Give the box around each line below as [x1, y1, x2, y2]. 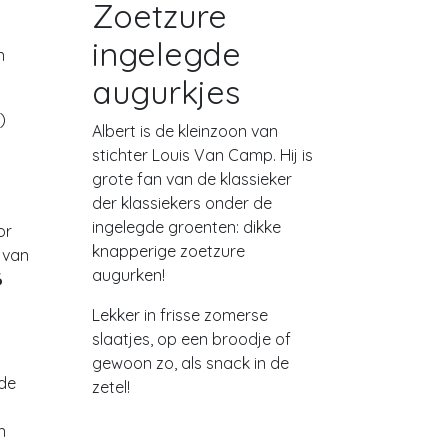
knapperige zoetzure [92, 241, 245, 261]
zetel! [92, 377, 130, 397]
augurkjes [92, 72, 240, 112]
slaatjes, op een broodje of [92, 329, 291, 349]
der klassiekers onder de [92, 193, 272, 213]
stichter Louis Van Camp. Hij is [92, 145, 313, 165]
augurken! [92, 265, 165, 285]
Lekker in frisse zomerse [92, 305, 268, 325]
